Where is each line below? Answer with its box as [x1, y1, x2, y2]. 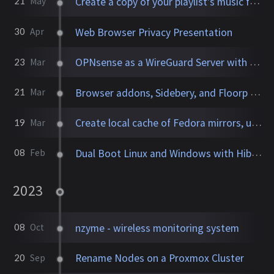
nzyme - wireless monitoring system [75, 221, 240, 235]
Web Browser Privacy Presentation [75, 25, 233, 39]
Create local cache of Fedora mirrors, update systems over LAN [75, 116, 252, 130]
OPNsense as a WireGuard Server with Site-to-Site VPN [75, 56, 250, 70]
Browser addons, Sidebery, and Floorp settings [75, 86, 251, 100]
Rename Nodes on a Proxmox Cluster [75, 251, 245, 265]
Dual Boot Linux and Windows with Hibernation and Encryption [75, 147, 252, 161]
